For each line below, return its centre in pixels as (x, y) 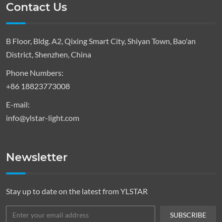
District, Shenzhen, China (49, 54)
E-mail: (18, 104)
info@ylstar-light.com (43, 117)
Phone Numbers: (35, 72)
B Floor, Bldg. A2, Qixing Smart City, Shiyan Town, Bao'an (101, 41)
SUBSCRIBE (188, 215)
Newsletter (37, 157)
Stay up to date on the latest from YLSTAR (77, 191)
